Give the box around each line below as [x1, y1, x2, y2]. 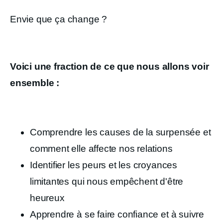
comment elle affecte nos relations [30, 143, 173, 154]
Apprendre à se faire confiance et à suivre [30, 209, 205, 220]
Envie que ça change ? [10, 14, 108, 24]
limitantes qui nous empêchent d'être [30, 176, 184, 187]
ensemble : [10, 77, 62, 88]
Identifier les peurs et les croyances [30, 159, 177, 170]
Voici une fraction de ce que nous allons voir [10, 61, 209, 72]
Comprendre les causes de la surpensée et [30, 126, 211, 137]
